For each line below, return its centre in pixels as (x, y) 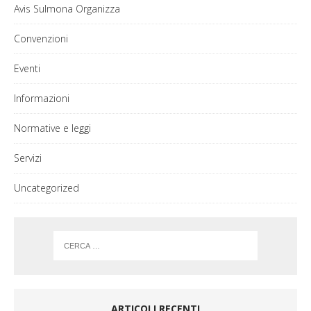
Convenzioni (41, 38)
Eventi (27, 68)
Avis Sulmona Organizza (67, 8)
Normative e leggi (52, 128)
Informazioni (42, 98)
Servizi (28, 158)
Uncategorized (47, 187)
